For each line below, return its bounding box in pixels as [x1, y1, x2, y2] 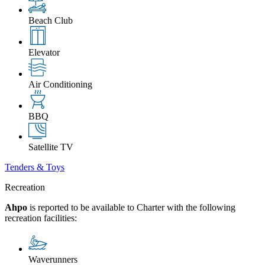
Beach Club [28, 15, 73, 25]
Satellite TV [28, 141, 73, 152]
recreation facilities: [5, 212, 77, 223]
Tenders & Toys [5, 161, 64, 172]
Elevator [28, 47, 60, 57]
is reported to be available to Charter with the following [27, 202, 235, 212]
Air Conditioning [28, 79, 92, 89]
